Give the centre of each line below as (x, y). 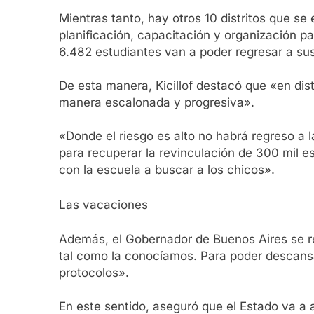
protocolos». (94, 273)
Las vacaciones (103, 204)
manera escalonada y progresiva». (157, 103)
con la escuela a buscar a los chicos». (167, 170)
